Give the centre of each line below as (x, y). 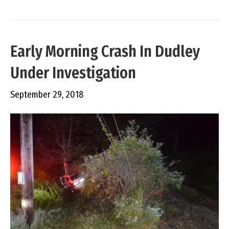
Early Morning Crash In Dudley (105, 51)
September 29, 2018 (47, 94)
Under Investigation (73, 73)
